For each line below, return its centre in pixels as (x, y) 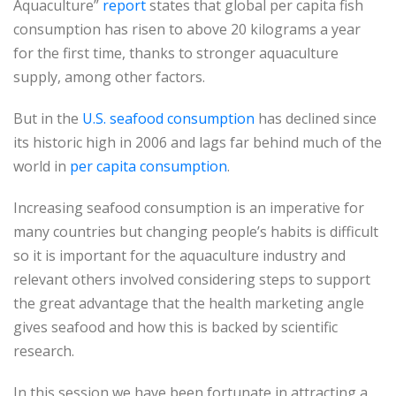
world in (42, 166)
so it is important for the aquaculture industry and (179, 255)
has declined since (316, 118)
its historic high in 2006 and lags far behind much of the (198, 142)
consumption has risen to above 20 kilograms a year (187, 29)
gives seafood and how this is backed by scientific (175, 327)
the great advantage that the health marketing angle (189, 303)
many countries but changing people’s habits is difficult (196, 232)
